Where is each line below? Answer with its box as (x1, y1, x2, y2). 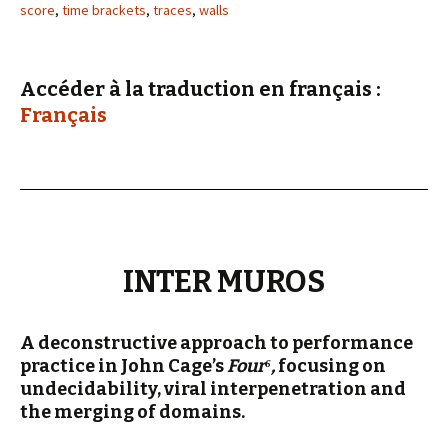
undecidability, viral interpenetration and (20, 378, 406, 400)
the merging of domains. (20, 401, 245, 423)
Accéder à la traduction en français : (20, 77, 381, 101)
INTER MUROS (123, 264, 325, 300)
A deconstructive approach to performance (20, 332, 413, 354)
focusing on (278, 355, 386, 377)
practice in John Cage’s (20, 355, 227, 377)
